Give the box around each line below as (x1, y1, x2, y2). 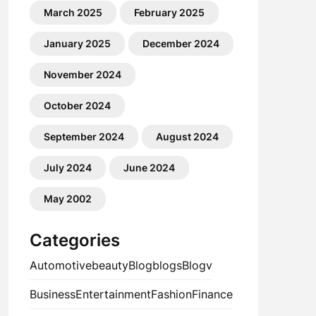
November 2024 (43, 68, 121, 80)
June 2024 (123, 162, 175, 174)
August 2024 (155, 130, 219, 142)
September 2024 (43, 130, 124, 142)
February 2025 (133, 6, 205, 18)
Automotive (29, 258, 92, 272)
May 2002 (43, 193, 92, 205)
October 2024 (43, 99, 111, 111)
